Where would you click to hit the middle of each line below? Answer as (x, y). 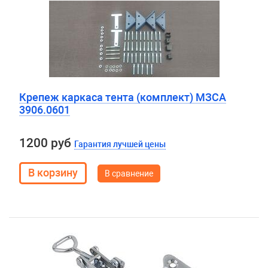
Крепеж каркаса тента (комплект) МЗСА (122, 97)
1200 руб (46, 143)
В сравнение (129, 173)
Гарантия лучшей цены (120, 144)
